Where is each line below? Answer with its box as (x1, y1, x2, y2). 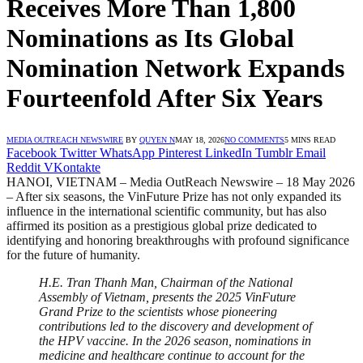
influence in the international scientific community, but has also (6, 203, 327, 218)
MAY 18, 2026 (175, 135, 224, 144)
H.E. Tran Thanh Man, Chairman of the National (39, 275, 293, 289)
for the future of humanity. (6, 247, 140, 262)
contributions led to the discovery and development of (39, 318, 312, 333)
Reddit (6, 160, 41, 174)
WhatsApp (100, 145, 155, 160)
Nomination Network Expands (6, 53, 344, 83)
